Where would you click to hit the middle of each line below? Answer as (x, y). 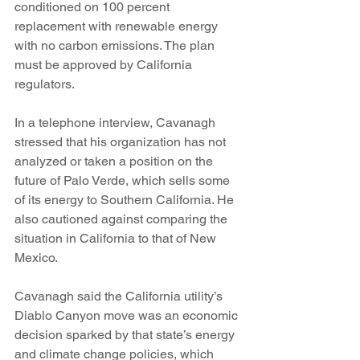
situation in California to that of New (117, 238)
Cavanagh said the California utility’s (120, 296)
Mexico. (36, 258)
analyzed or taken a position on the (115, 161)
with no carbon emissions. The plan (116, 45)
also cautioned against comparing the (123, 219)
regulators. (45, 84)
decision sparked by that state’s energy (126, 335)
